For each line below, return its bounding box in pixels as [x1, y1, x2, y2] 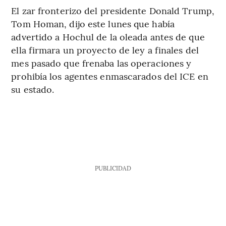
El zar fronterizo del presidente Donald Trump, [11, 4, 214, 17]
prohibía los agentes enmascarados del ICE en [11, 70, 208, 83]
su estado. [11, 83, 54, 96]
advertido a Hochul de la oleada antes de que [11, 30, 205, 43]
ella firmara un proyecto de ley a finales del [11, 43, 199, 56]
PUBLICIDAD [94, 164, 131, 173]
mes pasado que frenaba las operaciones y [11, 56, 192, 70]
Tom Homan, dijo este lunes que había [11, 17, 175, 30]
